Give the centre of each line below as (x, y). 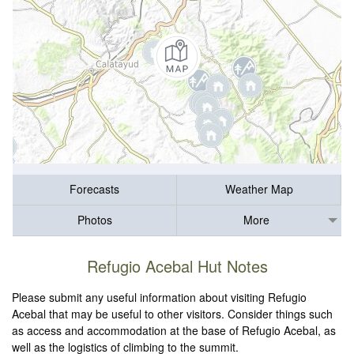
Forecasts (94, 189)
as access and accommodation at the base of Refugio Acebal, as (174, 331)
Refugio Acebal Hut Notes (177, 266)
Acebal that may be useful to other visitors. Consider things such (173, 314)
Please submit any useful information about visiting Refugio (160, 298)
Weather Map (259, 189)
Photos (94, 220)
